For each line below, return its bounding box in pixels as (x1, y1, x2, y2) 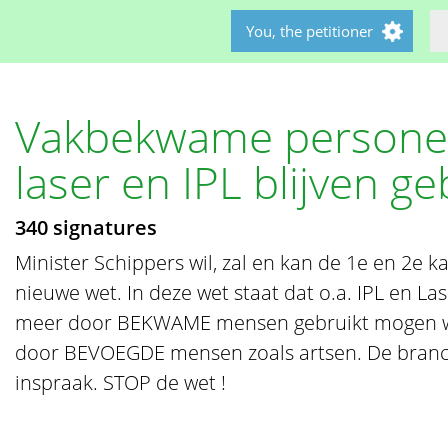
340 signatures (15, 214, 158, 241)
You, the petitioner (246, 21, 373, 41)
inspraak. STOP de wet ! (15, 369, 227, 396)
